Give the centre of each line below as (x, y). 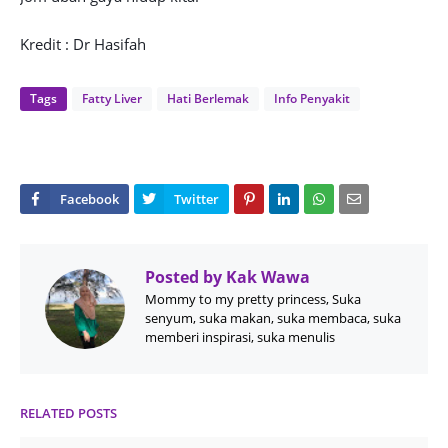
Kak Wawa (266, 277)
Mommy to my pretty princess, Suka (253, 299)
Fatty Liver (112, 98)
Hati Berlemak (208, 98)
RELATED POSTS (68, 413)
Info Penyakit (312, 98)
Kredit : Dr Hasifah (83, 44)
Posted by (183, 277)
